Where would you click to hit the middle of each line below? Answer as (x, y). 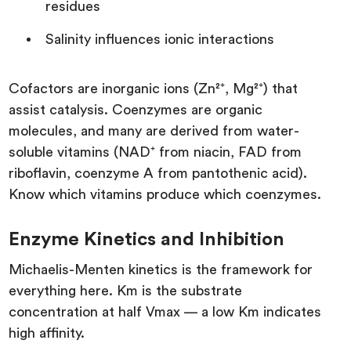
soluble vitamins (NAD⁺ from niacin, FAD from (156, 152)
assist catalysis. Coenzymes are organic (136, 109)
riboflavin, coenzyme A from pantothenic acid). (158, 173)
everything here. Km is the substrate (126, 290)
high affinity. (49, 333)
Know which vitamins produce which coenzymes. (165, 194)
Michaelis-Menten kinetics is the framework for (161, 269)
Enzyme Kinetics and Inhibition (147, 239)
